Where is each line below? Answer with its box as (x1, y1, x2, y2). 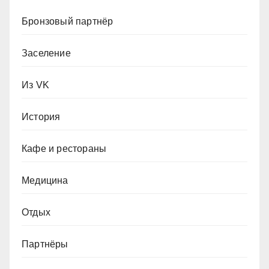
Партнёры (22, 239, 68, 250)
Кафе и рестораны (22, 144, 107, 154)
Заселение (22, 48, 71, 59)
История (22, 112, 61, 122)
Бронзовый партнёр (22, 16, 113, 27)
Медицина (22, 175, 68, 186)
